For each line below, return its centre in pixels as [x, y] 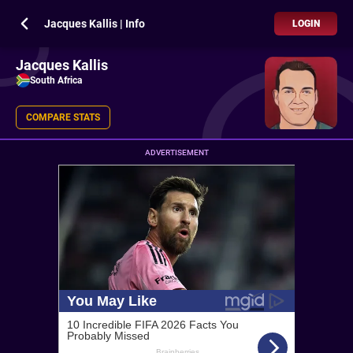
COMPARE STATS [63, 117]
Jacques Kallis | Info [95, 24]
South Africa [56, 80]
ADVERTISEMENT [176, 152]
